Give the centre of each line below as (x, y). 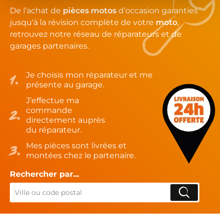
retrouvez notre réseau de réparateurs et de (96, 34)
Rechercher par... (44, 174)
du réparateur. (54, 130)
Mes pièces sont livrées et (76, 146)
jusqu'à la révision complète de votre (83, 23)
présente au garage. (65, 85)
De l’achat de (36, 11)
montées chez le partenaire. (81, 156)
